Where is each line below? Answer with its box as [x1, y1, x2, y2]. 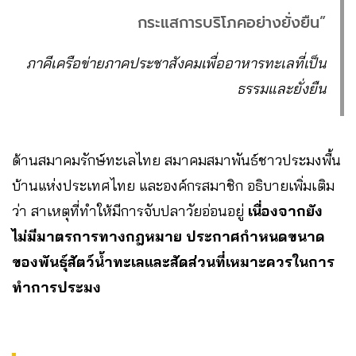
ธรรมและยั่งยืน [237, 79, 326, 99]
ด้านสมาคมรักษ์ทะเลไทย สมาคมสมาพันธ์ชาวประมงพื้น [12, 151, 341, 170]
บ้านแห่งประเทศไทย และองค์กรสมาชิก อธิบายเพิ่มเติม [12, 176, 335, 195]
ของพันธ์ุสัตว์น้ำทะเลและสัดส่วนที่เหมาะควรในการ [12, 253, 335, 272]
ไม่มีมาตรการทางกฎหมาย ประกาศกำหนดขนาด [12, 227, 325, 246]
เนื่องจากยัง [248, 202, 323, 221]
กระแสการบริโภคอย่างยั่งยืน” [137, 11, 326, 35]
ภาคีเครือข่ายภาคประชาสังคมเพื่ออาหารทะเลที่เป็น [26, 54, 326, 73]
